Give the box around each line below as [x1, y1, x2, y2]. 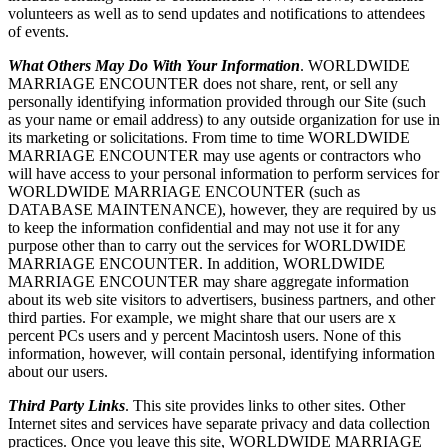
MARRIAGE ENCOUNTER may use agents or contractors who [8, 147, 421, 165]
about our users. [8, 363, 108, 381]
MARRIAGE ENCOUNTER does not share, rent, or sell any [8, 75, 398, 93]
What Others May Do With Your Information [8, 57, 300, 75]
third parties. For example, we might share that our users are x [8, 309, 396, 327]
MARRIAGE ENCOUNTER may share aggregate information [8, 273, 409, 291]
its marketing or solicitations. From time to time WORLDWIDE [8, 129, 410, 147]
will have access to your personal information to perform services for [8, 165, 439, 183]
